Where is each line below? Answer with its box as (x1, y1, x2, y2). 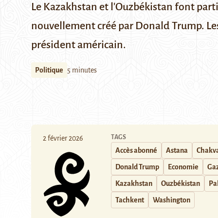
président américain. (31, 39, 126, 51)
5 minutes (67, 66, 97, 74)
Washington (153, 196, 190, 204)
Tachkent (115, 196, 144, 204)
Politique (35, 66, 63, 74)
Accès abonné (115, 146, 157, 154)
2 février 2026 (43, 134, 83, 142)
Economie (168, 163, 199, 171)
